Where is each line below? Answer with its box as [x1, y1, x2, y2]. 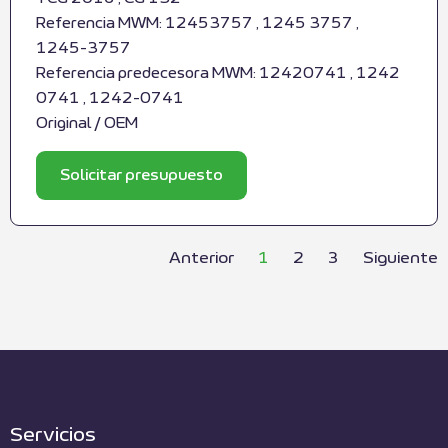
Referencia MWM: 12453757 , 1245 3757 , [36, 16, 359, 32]
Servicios [10, 424, 96, 445]
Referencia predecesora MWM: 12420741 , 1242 [36, 66, 400, 82]
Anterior [169, 249, 234, 266]
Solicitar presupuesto [60, 167, 223, 183]
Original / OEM [36, 116, 138, 132]
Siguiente [363, 249, 438, 266]
